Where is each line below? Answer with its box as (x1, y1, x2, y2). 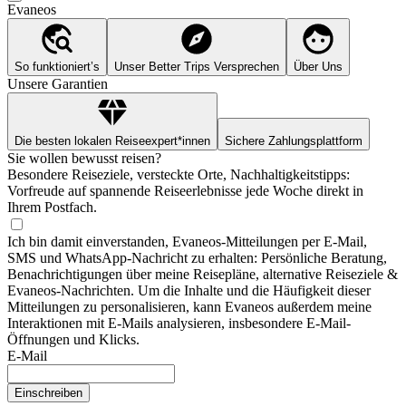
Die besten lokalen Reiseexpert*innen (14, 134, 210, 149)
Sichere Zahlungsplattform (225, 134, 362, 149)
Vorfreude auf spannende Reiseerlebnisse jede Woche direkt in (7, 183, 363, 199)
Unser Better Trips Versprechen (114, 60, 279, 74)
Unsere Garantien (7, 76, 108, 92)
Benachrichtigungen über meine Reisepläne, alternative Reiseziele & (7, 266, 398, 283)
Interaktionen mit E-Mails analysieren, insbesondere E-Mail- (7, 315, 351, 332)
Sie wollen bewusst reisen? (7, 150, 161, 167)
